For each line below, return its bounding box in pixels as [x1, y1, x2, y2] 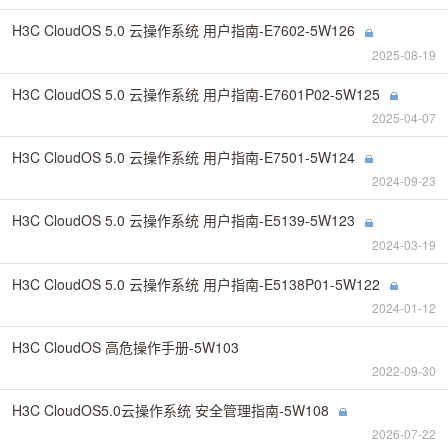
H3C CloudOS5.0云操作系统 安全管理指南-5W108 [12, 399, 329, 420]
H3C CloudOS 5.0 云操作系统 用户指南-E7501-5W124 [12, 146, 355, 167]
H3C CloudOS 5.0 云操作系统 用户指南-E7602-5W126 [12, 20, 355, 41]
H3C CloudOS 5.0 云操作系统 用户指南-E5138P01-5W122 [12, 273, 380, 294]
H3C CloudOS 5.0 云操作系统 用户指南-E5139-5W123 [12, 210, 355, 231]
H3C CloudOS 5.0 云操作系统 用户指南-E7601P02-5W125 [12, 83, 380, 104]
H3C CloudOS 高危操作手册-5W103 [12, 336, 239, 357]
